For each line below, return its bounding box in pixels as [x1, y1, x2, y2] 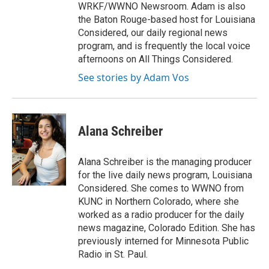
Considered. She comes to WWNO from [78, 183, 244, 195]
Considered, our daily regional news [78, 27, 228, 39]
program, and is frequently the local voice [78, 40, 250, 52]
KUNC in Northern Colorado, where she [78, 196, 239, 208]
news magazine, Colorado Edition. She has [78, 222, 255, 234]
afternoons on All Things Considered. [78, 53, 233, 65]
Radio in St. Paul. [78, 249, 148, 261]
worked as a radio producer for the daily [78, 209, 244, 221]
